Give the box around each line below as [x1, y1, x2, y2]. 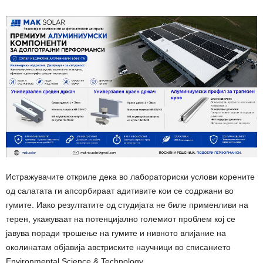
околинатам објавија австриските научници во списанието [6, 242, 231, 252]
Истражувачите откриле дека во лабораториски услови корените [6, 172, 255, 182]
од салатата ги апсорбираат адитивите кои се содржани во [6, 186, 234, 196]
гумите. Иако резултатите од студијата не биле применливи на [6, 200, 248, 210]
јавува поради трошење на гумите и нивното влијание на [6, 228, 226, 238]
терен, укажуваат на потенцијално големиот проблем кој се [6, 214, 235, 224]
